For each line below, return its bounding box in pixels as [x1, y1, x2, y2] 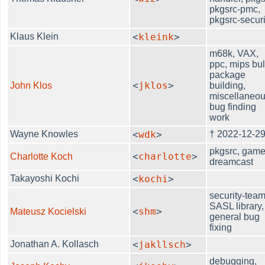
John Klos [10, 80, 53, 91]
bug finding [209, 101, 257, 112]
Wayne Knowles [10, 128, 79, 139]
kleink [138, 31, 174, 43]
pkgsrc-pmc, [209, 4, 261, 14]
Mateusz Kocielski [10, 206, 87, 216]
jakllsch [138, 238, 186, 250]
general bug [209, 211, 260, 222]
